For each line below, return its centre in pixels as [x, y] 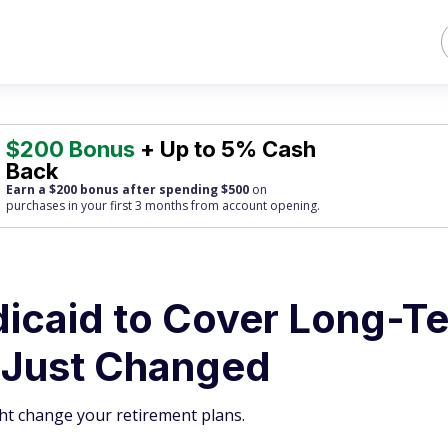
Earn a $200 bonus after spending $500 [128, 189]
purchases [36, 205]
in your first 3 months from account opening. [193, 205]
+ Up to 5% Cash [226, 149]
